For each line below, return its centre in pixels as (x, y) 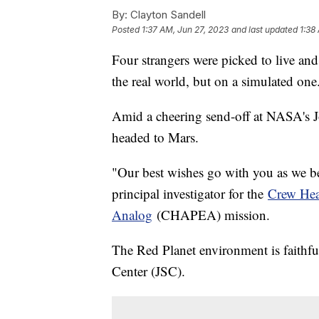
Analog (132, 215)
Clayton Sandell (167, 15)
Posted (127, 30)
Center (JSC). (148, 271)
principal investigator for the (190, 194)
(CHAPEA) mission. (211, 215)
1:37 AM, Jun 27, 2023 (185, 30)
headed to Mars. (155, 137)
